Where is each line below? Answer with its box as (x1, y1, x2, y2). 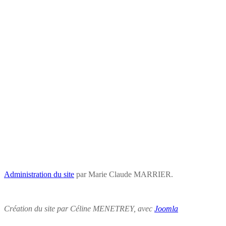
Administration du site (4, 170, 74, 179)
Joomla (154, 204, 178, 213)
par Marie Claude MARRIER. (74, 170, 173, 179)
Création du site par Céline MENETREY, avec (4, 204, 154, 213)
